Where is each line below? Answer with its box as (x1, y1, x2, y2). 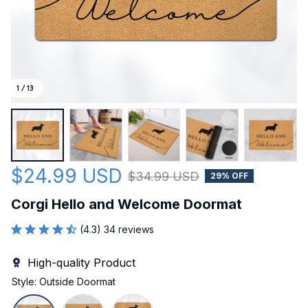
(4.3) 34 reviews (80, 223, 154, 235)
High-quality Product (27, 255, 135, 269)
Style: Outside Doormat (12, 275, 115, 287)
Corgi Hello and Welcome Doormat (11, 195, 242, 212)
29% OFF (210, 170, 248, 181)
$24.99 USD (11, 164, 122, 188)
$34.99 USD (128, 168, 199, 184)
